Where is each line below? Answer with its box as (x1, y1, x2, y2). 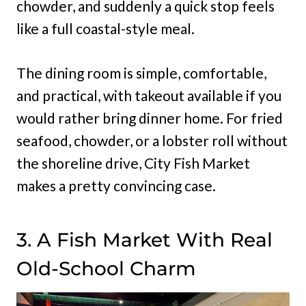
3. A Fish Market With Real (16, 228, 273, 252)
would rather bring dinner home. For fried (16, 109, 283, 127)
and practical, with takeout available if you (16, 87, 281, 105)
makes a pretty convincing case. (16, 177, 216, 195)
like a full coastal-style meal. (16, 20, 195, 38)
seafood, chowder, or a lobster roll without (16, 132, 288, 150)
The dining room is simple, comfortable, (16, 64, 266, 82)
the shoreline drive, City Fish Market (16, 154, 250, 172)
